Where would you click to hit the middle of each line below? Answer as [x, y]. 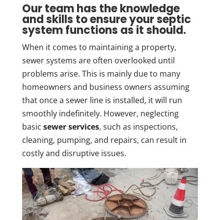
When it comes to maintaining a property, [99, 47]
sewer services [71, 127]
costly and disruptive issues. [74, 153]
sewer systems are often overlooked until [98, 60]
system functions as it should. [104, 30]
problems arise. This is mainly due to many [101, 74]
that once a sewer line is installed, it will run [102, 100]
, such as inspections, [138, 127]
